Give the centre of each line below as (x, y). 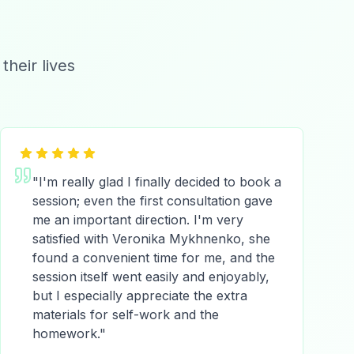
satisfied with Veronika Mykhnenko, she (151, 239)
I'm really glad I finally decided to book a (160, 182)
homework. (66, 333)
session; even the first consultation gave (153, 201)
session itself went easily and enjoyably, (151, 277)
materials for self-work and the (126, 314)
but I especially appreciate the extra (140, 296)
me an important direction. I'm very (138, 220)
